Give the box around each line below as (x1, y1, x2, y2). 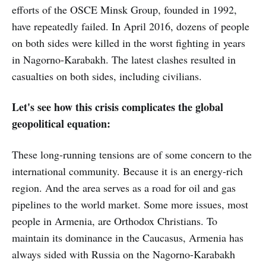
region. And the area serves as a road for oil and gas (12, 180, 236, 195)
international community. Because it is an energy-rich (12, 163, 243, 178)
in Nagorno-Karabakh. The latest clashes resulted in (12, 52, 236, 66)
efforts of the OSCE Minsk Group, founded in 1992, (12, 2, 237, 17)
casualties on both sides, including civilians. (12, 68, 202, 83)
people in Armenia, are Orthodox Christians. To (12, 213, 217, 228)
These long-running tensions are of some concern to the (12, 147, 252, 161)
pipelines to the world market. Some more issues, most (12, 197, 248, 211)
